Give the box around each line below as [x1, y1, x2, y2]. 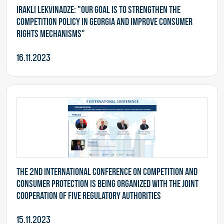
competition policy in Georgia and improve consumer [16, 15, 192, 27]
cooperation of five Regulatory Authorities [16, 189, 161, 201]
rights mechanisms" [16, 27, 85, 39]
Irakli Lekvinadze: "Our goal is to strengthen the [16, 3, 180, 15]
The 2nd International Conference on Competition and [16, 165, 197, 177]
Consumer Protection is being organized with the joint [16, 177, 198, 189]
